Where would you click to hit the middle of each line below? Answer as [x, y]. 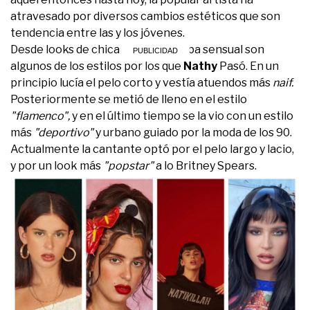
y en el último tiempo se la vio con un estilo [182, 116]
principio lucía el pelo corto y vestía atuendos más [142, 82]
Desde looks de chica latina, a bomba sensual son [137, 49]
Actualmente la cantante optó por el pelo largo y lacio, [152, 149]
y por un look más [56, 165]
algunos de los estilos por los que [97, 66]
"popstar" [128, 165]
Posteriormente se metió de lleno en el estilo [129, 99]
